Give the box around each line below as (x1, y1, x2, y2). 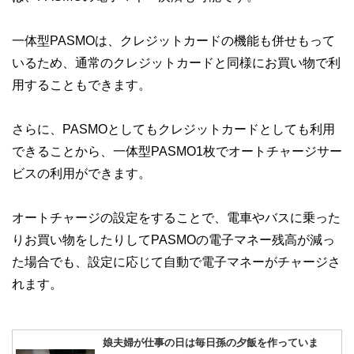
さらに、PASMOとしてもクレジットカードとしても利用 (12, 122, 335, 135)
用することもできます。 (12, 77, 151, 91)
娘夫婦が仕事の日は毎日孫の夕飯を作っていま (103, 337, 318, 347)
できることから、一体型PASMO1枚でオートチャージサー (12, 144, 342, 157)
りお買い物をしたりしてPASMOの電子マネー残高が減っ (12, 232, 335, 246)
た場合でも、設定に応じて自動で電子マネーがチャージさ (12, 254, 341, 268)
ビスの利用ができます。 (12, 166, 151, 179)
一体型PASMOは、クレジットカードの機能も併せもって (12, 33, 335, 47)
